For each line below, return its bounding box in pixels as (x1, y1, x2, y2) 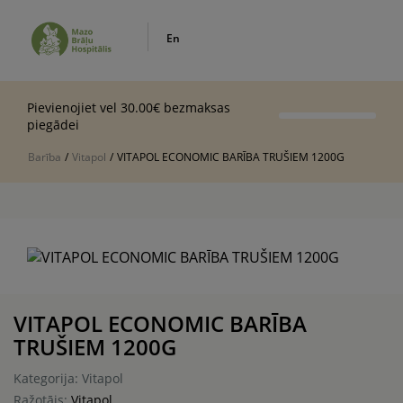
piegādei (27, 115, 79, 133)
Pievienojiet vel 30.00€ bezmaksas (27, 98, 230, 116)
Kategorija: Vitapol (13, 369, 123, 387)
